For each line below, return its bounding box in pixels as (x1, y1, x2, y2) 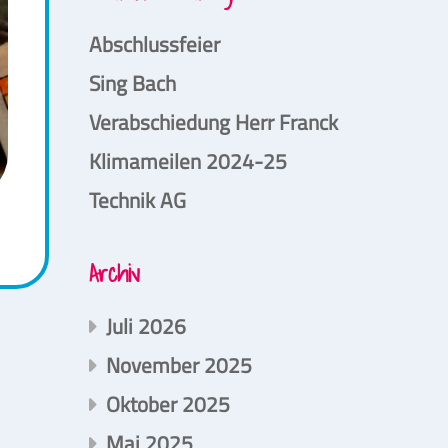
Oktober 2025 (105, 388, 230, 421)
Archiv (88, 254, 140, 293)
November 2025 (105, 349, 252, 382)
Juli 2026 (105, 310, 186, 343)
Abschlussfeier (88, 28, 220, 61)
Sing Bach (88, 67, 176, 100)
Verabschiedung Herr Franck (88, 106, 338, 139)
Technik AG (88, 184, 186, 217)
